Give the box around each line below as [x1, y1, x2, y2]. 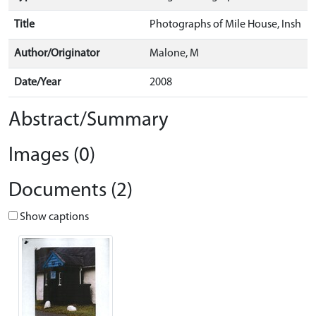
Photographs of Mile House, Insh [150, 19, 301, 30]
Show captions [18, 212, 89, 223]
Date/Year [14, 77, 61, 88]
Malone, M [150, 48, 199, 59]
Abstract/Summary [8, 110, 169, 130]
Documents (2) [8, 181, 133, 201]
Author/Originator [14, 48, 99, 59]
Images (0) [8, 145, 95, 166]
